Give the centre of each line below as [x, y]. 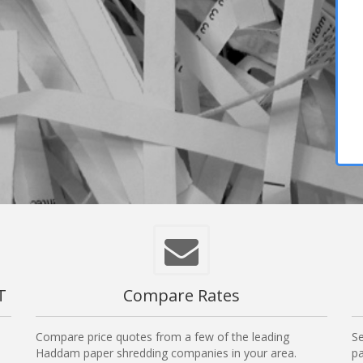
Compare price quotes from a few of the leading [162, 337]
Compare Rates [181, 296]
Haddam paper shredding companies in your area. [166, 353]
